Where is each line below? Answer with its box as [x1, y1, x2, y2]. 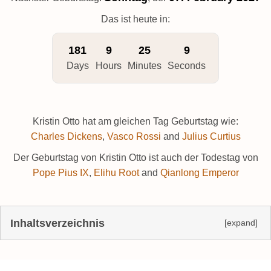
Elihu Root [93, 168, 139, 178]
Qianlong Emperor [160, 168, 239, 178]
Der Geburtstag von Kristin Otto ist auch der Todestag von [13, 152, 258, 163]
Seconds [168, 60, 206, 71]
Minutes [128, 60, 162, 71]
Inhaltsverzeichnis [10, 217, 105, 229]
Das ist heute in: [101, 14, 170, 24]
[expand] [224, 218, 258, 227]
